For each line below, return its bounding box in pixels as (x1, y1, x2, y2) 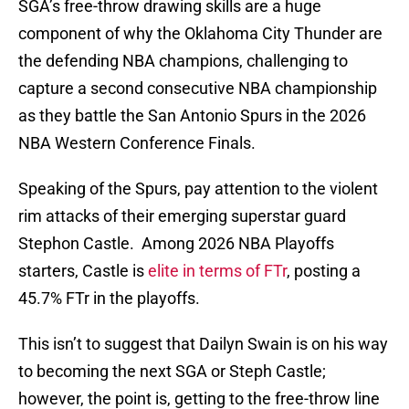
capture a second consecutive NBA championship (18, 79, 377, 99)
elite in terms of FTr (148, 261, 287, 281)
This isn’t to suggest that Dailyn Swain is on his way (18, 334, 388, 354)
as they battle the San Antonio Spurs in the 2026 (18, 106, 366, 126)
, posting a (287, 261, 361, 281)
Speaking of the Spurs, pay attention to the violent (18, 179, 378, 199)
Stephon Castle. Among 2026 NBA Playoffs (18, 234, 334, 254)
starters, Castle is (18, 261, 148, 281)
